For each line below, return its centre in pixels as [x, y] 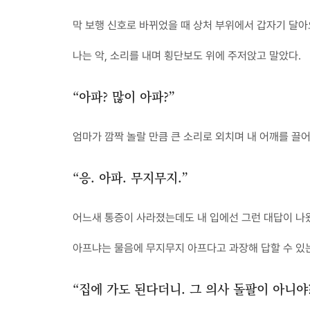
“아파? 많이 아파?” [124, 96]
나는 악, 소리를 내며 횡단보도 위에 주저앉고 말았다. [187, 56]
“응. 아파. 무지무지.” [130, 177]
